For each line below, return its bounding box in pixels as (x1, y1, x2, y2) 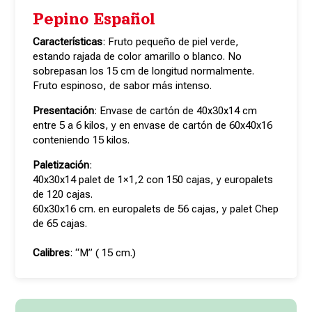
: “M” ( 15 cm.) (70, 246, 136, 259)
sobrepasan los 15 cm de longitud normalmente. (33, 64, 255, 77)
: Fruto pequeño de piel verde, (102, 35, 240, 48)
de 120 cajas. (33, 187, 93, 201)
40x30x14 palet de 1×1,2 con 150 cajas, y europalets (33, 173, 274, 186)
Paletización (33, 158, 90, 171)
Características (33, 35, 103, 48)
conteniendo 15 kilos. (33, 133, 130, 146)
